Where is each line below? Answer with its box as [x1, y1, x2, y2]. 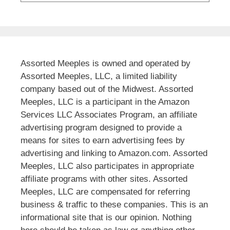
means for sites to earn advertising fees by [21, 135, 185, 145]
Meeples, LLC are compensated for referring [21, 186, 190, 197]
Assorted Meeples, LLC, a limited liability [21, 71, 177, 81]
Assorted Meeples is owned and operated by [21, 58, 190, 68]
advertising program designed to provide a [21, 122, 182, 132]
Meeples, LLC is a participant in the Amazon [21, 97, 189, 107]
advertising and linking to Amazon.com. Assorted [21, 148, 207, 158]
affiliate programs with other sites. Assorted [21, 174, 187, 184]
